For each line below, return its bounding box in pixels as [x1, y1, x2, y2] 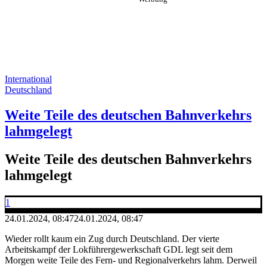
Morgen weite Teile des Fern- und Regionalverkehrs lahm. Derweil [5, 254, 257, 265]
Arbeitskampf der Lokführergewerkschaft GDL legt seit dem [5, 244, 232, 254]
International [5, 74, 52, 84]
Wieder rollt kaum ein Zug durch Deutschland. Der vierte [5, 233, 219, 244]
